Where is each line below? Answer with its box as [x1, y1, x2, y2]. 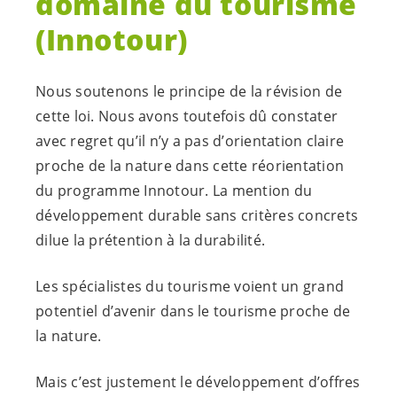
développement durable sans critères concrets [35, 206, 358, 226]
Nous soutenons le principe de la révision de [35, 82, 342, 102]
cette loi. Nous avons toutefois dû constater [35, 106, 338, 127]
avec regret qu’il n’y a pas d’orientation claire [35, 131, 344, 152]
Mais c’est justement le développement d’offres [35, 372, 361, 393]
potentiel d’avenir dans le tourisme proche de [35, 301, 351, 322]
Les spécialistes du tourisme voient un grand [35, 276, 344, 297]
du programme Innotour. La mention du [35, 181, 312, 201]
